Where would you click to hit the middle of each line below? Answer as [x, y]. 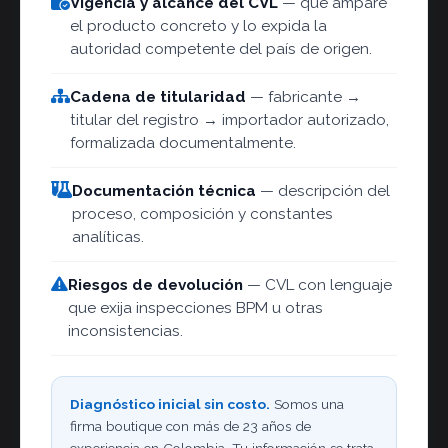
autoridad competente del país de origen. [221, 49]
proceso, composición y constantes [202, 214]
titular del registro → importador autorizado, [229, 120]
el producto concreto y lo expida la [198, 26]
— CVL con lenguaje [317, 285]
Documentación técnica [164, 191]
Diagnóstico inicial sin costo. [170, 404]
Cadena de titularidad [158, 97]
